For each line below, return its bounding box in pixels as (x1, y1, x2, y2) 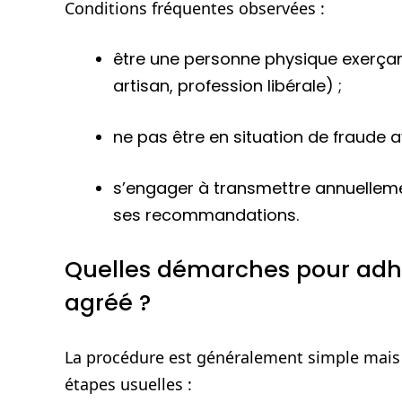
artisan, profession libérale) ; (113, 74, 342, 98)
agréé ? (65, 287, 151, 319)
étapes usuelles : (65, 373, 192, 396)
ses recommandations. (113, 204, 299, 227)
